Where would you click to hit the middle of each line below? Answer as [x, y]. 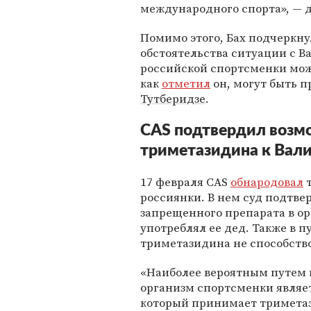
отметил [186, 83]
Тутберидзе [173, 99]
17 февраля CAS [185, 182]
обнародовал [267, 182]
